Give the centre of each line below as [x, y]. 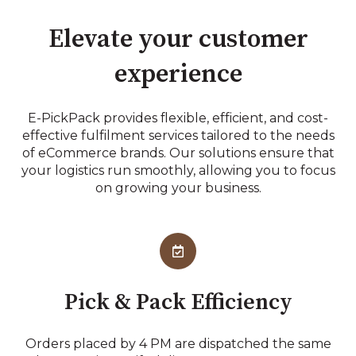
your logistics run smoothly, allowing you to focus [178, 171]
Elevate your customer [178, 39]
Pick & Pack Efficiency [178, 302]
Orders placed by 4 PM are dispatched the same [178, 343]
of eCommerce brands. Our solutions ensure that [178, 153]
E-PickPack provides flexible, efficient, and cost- [178, 118]
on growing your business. [178, 188]
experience [178, 74]
